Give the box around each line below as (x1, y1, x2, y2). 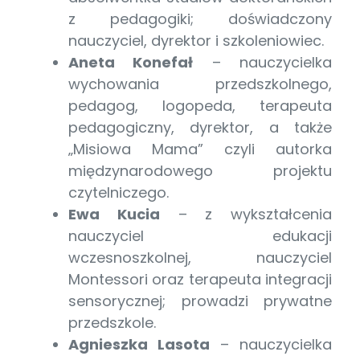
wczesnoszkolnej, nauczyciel (68, 247, 332, 268)
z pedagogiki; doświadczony (68, 8, 332, 29)
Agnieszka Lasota (68, 333, 210, 354)
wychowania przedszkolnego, (68, 73, 332, 94)
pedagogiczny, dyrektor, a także (68, 117, 332, 137)
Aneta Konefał (68, 51, 194, 72)
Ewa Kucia (68, 203, 160, 224)
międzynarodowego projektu (68, 160, 332, 181)
